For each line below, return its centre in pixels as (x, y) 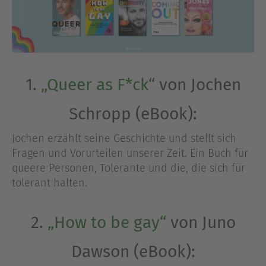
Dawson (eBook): (133, 251)
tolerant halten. (50, 183)
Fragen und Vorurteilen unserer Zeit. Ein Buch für (130, 153)
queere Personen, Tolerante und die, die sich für (129, 168)
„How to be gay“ (107, 222)
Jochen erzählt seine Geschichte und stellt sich (124, 139)
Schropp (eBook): (133, 114)
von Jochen (198, 85)
